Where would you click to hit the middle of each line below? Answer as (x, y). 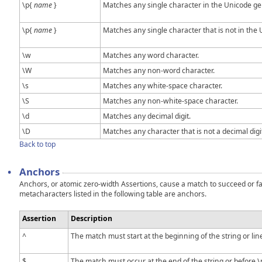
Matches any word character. (151, 55)
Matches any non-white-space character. (170, 101)
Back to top (37, 144)
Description (92, 219)
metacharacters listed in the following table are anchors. (113, 194)
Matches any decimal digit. (147, 116)
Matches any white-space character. (163, 85)
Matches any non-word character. (159, 70)
